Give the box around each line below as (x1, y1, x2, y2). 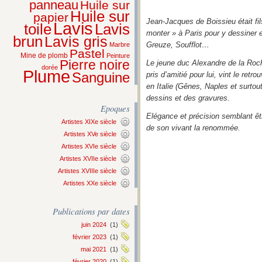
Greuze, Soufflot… (146, 40, 209, 50)
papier (33, 11, 68, 24)
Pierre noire (60, 57, 130, 73)
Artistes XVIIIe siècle (58, 167, 116, 174)
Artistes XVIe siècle (61, 143, 116, 150)
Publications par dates (53, 205, 130, 217)
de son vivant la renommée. (146, 123, 240, 133)
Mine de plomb (20, 51, 68, 60)
